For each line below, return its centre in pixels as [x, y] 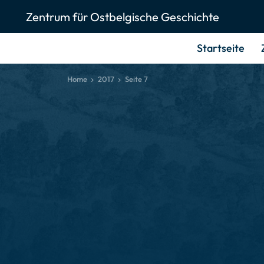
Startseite [220, 48]
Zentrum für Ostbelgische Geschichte [123, 16]
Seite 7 [136, 79]
